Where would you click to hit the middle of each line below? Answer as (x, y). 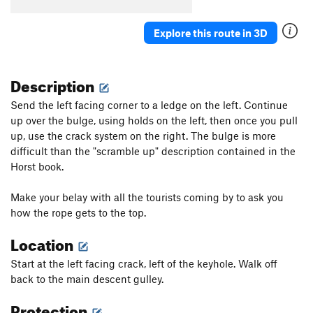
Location (43, 242)
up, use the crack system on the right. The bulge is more (143, 136)
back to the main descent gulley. (87, 279)
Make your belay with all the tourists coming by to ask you (147, 197)
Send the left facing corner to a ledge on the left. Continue (149, 105)
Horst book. (37, 167)
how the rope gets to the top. (78, 213)
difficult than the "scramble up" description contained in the (153, 151)
